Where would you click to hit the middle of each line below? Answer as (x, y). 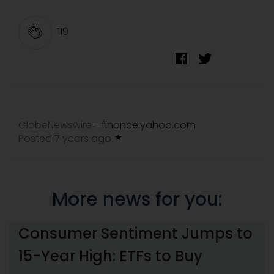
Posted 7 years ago (66, 139)
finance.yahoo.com (149, 125)
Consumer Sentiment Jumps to (135, 233)
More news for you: (137, 200)
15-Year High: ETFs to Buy (110, 256)
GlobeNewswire (55, 125)
